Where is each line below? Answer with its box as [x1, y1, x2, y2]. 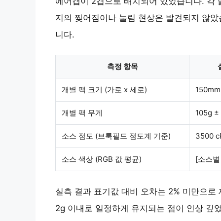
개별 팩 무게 [62, 108, 103, 117]
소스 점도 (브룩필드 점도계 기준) [62, 131, 171, 141]
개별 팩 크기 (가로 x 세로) [62, 84, 147, 94]
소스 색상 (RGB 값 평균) [62, 154, 142, 164]
